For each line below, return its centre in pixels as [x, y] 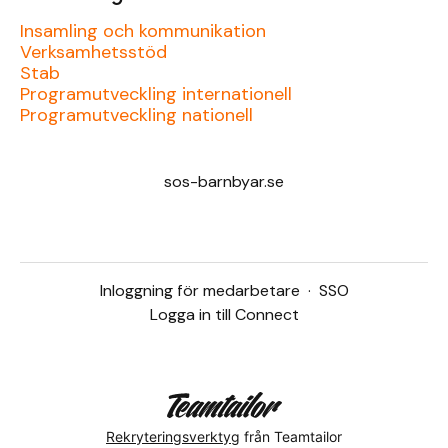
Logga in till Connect [224, 314]
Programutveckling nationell [136, 115]
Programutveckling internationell [156, 94]
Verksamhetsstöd [93, 52]
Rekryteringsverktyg [173, 436]
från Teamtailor [291, 436]
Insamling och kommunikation [143, 31]
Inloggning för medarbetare [199, 290]
